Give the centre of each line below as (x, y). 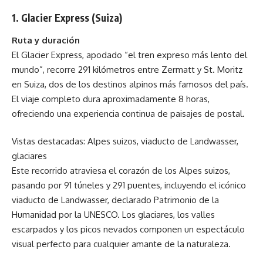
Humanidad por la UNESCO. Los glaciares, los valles (113, 215)
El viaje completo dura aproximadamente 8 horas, (111, 99)
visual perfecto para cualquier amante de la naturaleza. (121, 244)
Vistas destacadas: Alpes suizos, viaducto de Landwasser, (125, 141)
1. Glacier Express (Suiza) (67, 18)
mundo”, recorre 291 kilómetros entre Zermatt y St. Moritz (127, 69)
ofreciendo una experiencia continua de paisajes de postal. (128, 113)
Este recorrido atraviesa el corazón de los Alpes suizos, (121, 171)
